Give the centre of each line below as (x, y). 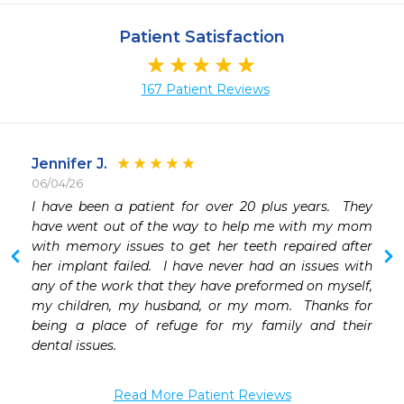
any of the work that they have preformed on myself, (202, 286)
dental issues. (76, 346)
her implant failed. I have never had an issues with (202, 266)
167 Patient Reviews (205, 90)
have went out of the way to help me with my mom (202, 227)
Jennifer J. (69, 164)
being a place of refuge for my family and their (202, 326)
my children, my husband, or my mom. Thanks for (202, 306)
